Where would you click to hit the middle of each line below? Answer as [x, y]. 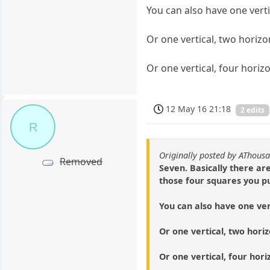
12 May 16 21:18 [199, 108]
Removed [81, 162]
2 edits [253, 110]
